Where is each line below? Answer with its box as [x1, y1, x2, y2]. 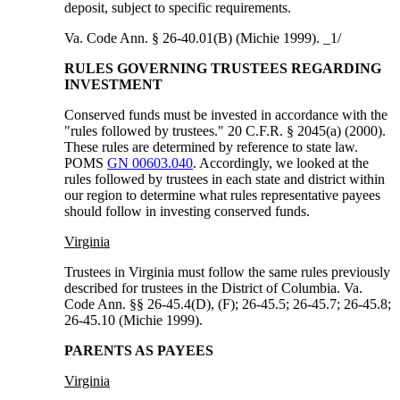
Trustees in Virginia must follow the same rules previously [64, 264, 391, 280]
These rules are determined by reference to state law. [64, 139, 359, 155]
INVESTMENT [64, 77, 163, 93]
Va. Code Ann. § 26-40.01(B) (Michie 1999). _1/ [64, 30, 342, 46]
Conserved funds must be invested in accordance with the [64, 107, 388, 123]
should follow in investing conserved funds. [64, 204, 311, 220]
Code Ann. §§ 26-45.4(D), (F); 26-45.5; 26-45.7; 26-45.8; [64, 296, 392, 312]
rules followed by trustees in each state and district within [64, 171, 386, 187]
